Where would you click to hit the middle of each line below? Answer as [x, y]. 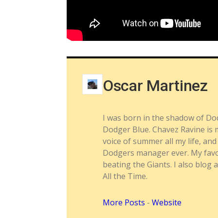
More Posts [124, 202]
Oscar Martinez [155, 85]
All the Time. [125, 176]
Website [167, 202]
